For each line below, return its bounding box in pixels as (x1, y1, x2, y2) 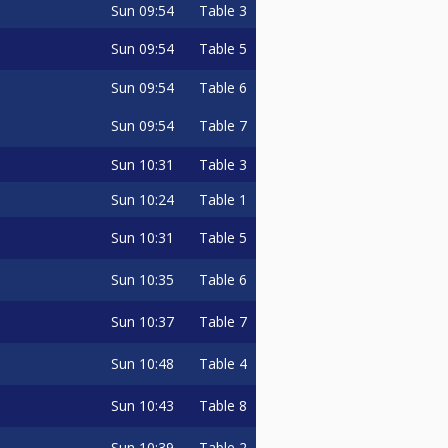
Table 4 (199, 353, 247, 373)
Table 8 (199, 395, 247, 415)
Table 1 (199, 189, 247, 209)
